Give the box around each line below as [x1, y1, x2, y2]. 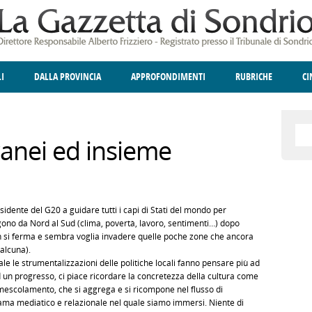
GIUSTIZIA [32, 102, 69, 114]
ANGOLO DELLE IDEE [143, 102, 219, 114]
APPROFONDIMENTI [131, 71, 205, 83]
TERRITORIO [99, 102, 143, 114]
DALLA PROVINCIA [34, 71, 101, 83]
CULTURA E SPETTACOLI [173, 102, 258, 114]
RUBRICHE [235, 71, 272, 83]
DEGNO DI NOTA [53, 102, 114, 114]
